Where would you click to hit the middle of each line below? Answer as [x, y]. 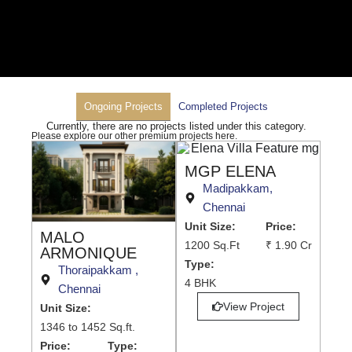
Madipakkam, [237, 189]
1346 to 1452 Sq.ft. [88, 327]
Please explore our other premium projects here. [134, 136]
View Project [254, 307]
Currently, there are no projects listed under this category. [176, 126]
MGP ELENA [230, 172]
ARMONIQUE [88, 253]
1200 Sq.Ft [212, 246]
